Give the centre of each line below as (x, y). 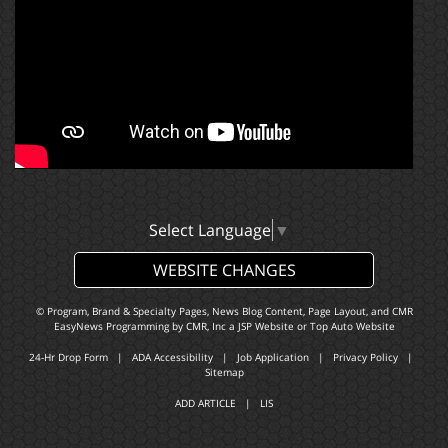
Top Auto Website (352, 325)
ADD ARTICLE (205, 402)
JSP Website (265, 325)
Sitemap (224, 371)
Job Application (273, 356)
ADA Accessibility (172, 356)
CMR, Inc (205, 325)
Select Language (210, 229)
